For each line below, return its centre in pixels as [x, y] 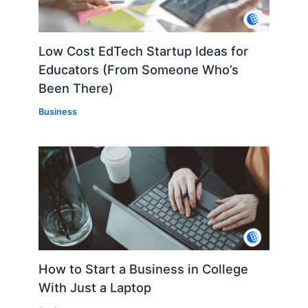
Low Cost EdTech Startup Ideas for [144, 51]
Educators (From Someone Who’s [139, 70]
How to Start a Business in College [144, 269]
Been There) [76, 88]
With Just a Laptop [95, 288]
